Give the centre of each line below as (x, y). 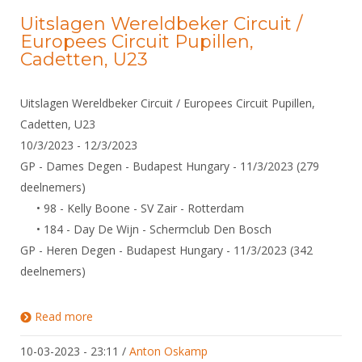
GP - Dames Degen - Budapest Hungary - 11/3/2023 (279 (170, 166)
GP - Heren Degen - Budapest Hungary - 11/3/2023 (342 (166, 250)
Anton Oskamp (168, 351)
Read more (64, 316)
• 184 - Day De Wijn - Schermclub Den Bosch (146, 229)
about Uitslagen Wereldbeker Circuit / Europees (216, 316)
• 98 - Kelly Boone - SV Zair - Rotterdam (132, 208)
